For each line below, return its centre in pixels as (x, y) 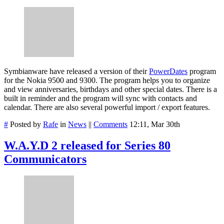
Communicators (45, 159)
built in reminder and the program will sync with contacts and (100, 98)
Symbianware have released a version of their (76, 71)
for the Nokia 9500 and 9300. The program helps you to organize (107, 80)
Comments (110, 124)
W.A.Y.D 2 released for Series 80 (87, 145)
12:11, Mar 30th (155, 124)
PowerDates (168, 71)
